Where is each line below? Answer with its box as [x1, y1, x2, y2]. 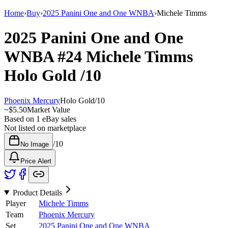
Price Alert [20, 157, 51, 165]
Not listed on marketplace [4, 123, 86, 132]
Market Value [27, 105, 70, 114]
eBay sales [40, 114, 76, 123]
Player [6, 198, 26, 208]
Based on [4, 114, 36, 123]
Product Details [12, 188, 62, 197]
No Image [20, 140, 49, 148]
